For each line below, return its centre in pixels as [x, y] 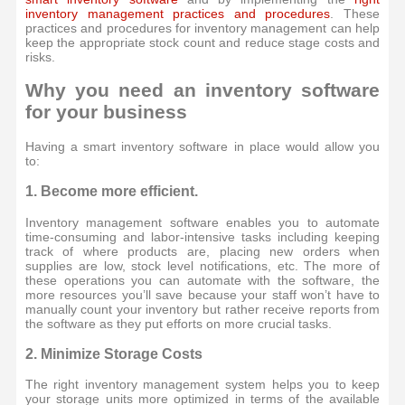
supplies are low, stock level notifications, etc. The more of [202, 265]
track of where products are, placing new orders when [202, 251]
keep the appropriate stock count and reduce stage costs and [202, 42]
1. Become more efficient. [111, 191]
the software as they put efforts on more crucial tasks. [178, 323]
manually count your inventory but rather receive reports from [202, 309]
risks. [42, 57]
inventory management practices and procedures [178, 14]
